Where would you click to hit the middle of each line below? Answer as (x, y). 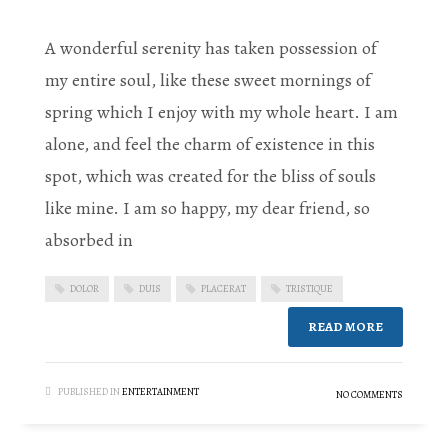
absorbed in (89, 239)
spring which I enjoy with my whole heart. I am (221, 111)
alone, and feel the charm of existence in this (210, 143)
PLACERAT (223, 288)
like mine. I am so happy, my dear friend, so (207, 207)
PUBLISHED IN (89, 392)
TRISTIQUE (309, 288)
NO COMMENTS (369, 395)
